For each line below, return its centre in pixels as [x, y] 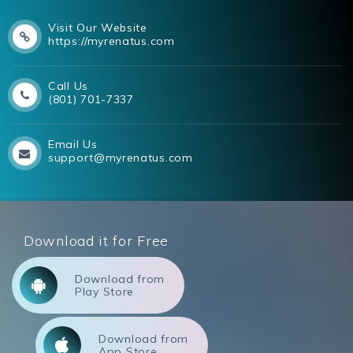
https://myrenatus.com [111, 41]
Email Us [73, 144]
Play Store [104, 292]
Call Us [68, 86]
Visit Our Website [98, 28]
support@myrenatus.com [121, 158]
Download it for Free [96, 241]
